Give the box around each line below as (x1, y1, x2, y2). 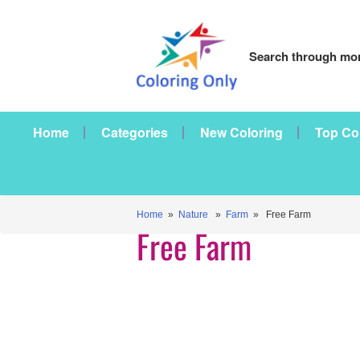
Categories (101, 123, 168, 141)
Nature (178, 209, 208, 220)
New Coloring (200, 123, 283, 141)
